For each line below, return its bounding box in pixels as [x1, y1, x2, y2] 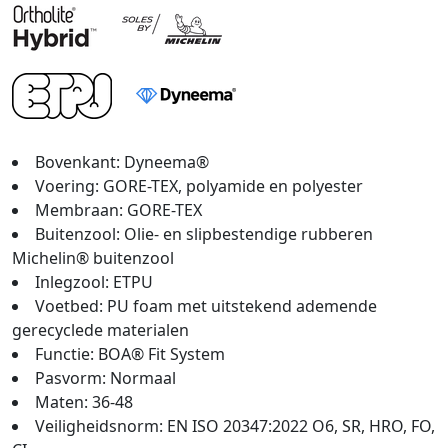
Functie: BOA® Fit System [35, 343, 225, 365]
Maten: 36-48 [35, 391, 133, 413]
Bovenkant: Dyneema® [35, 151, 209, 173]
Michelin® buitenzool [12, 247, 174, 269]
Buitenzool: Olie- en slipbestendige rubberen [35, 223, 373, 245]
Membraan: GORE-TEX [35, 199, 202, 221]
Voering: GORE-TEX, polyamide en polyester [35, 175, 363, 197]
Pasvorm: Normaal [35, 367, 176, 389]
